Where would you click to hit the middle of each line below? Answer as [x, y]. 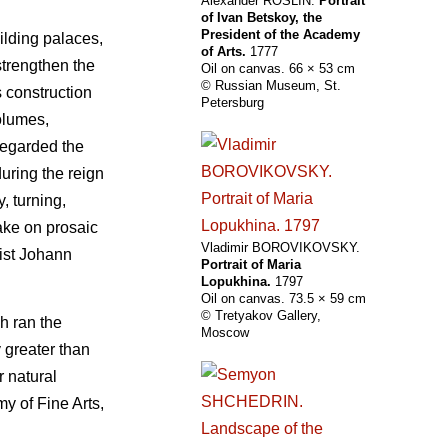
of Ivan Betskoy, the [261, 18]
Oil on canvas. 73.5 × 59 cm [283, 299]
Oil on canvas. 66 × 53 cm [278, 69]
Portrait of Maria [251, 265]
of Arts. [223, 52]
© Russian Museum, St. [271, 86]
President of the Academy [280, 35]
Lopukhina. [236, 282]
